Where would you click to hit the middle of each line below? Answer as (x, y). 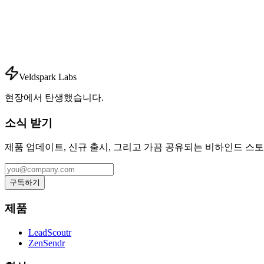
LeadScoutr (50, 232)
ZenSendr (47, 243)
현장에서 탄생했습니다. (54, 97)
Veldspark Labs (48, 77)
